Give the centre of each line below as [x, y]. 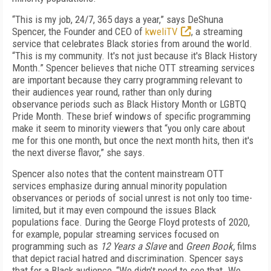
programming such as [56, 246]
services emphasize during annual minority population [119, 186]
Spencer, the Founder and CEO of [79, 31]
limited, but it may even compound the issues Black [114, 210]
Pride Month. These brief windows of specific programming [131, 116]
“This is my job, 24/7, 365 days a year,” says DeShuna [118, 19]
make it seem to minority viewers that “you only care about [129, 128]
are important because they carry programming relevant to [127, 80]
